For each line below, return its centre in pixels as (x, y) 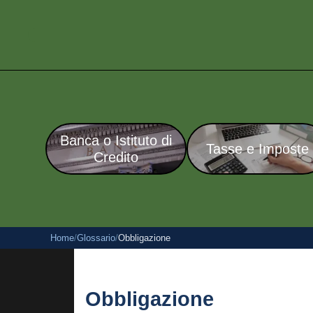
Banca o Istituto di (116, 140)
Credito (116, 157)
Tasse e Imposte (257, 149)
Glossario (96, 238)
